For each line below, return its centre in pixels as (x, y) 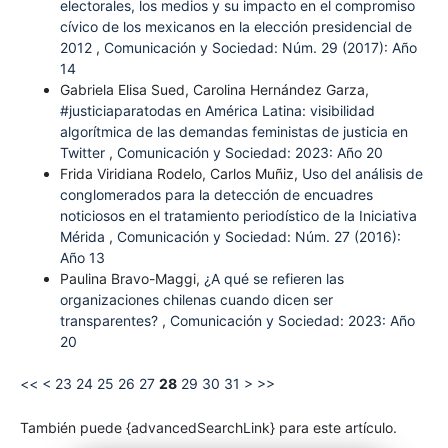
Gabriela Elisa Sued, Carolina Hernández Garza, (214, 90)
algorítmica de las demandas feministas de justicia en (233, 132)
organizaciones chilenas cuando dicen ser (196, 300)
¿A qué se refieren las (273, 279)
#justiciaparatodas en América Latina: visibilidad (217, 111)
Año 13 (82, 258)
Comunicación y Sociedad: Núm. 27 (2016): (258, 237)
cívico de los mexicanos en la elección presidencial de (235, 27)
